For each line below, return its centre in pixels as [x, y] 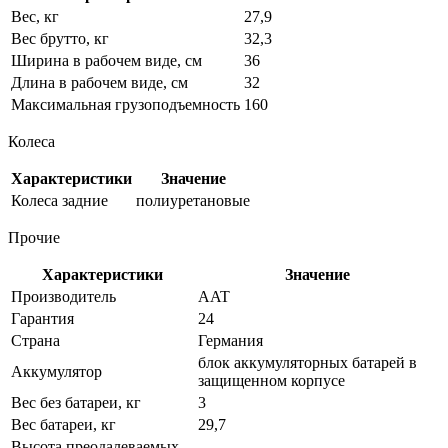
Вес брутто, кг [60, 38]
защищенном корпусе [271, 380]
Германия [230, 340]
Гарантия [42, 318]
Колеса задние [59, 200]
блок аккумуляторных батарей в [307, 362]
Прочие [34, 237]
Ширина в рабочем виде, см [106, 60]
